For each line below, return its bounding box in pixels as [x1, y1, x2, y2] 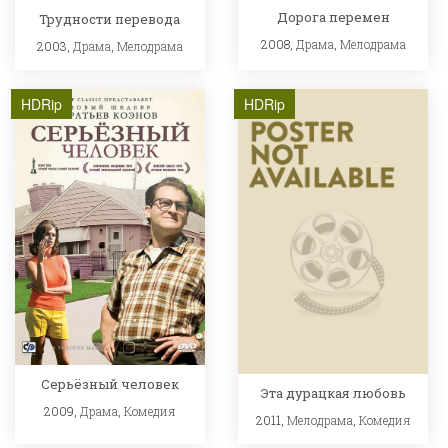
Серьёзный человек [40, 374, 179, 393]
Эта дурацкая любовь [260, 384, 406, 403]
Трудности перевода [39, 9, 181, 28]
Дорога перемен [276, 8, 390, 27]
